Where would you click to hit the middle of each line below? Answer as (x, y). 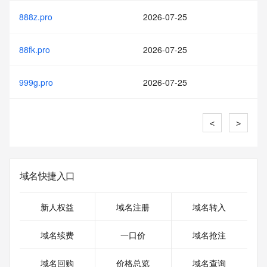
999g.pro (36, 82)
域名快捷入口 (47, 176)
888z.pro (36, 17)
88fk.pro (35, 49)
